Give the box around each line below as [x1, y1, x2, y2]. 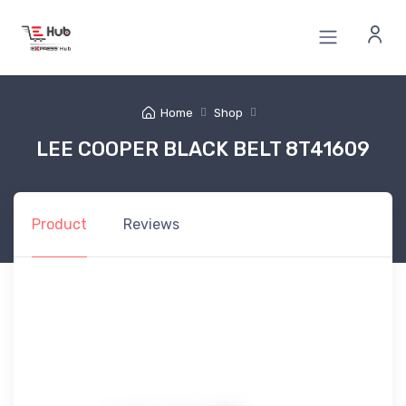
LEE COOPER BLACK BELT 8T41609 [36, 137, 370, 160]
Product [32, 215, 87, 233]
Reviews [123, 215, 179, 233]
